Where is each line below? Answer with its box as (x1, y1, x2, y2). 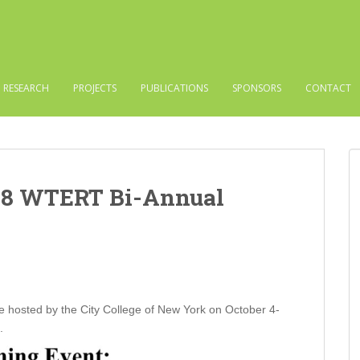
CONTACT (305, 81, 351, 95)
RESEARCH (3, 81, 49, 95)
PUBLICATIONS (141, 81, 208, 95)
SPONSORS (232, 81, 281, 95)
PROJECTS (73, 81, 117, 95)
